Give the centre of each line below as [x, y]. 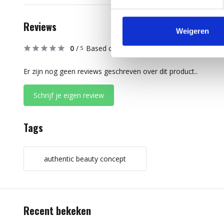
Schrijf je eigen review [69, 95]
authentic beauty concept [85, 159]
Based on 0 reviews [118, 48]
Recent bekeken [57, 210]
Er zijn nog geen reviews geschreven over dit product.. [110, 71]
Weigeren [192, 31]
